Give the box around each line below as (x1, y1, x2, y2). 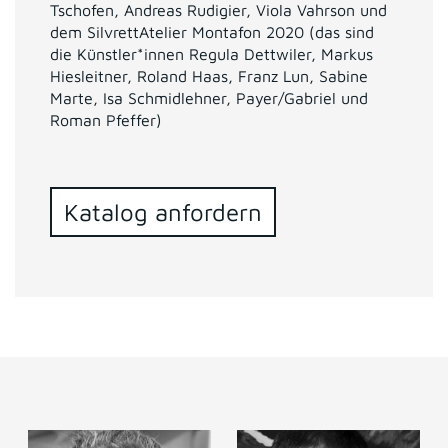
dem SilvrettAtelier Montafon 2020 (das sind (50, 23, 374, 42)
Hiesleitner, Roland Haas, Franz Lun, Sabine (50, 67, 368, 86)
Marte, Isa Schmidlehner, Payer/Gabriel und (50, 89, 368, 108)
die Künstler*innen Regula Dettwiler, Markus (50, 45, 373, 64)
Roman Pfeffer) (50, 111, 162, 130)
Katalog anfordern (64, 198, 262, 227)
